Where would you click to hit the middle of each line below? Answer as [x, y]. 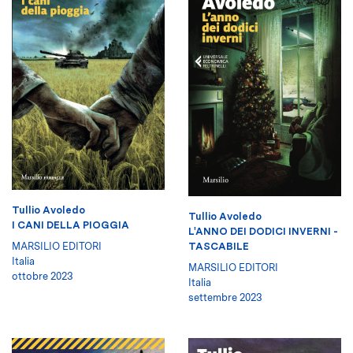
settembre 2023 [225, 297]
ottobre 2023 [43, 276]
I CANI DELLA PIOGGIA [71, 225]
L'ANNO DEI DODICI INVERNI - [263, 231]
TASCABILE [219, 246]
